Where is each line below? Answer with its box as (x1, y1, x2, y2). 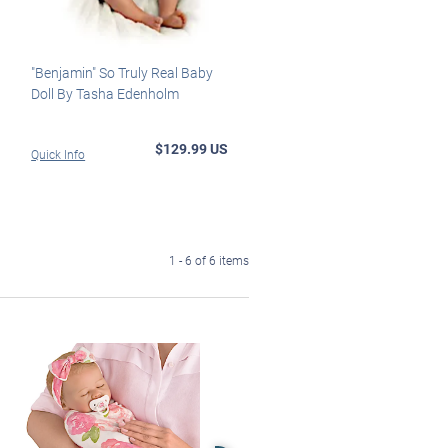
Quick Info (31, 145, 86, 162)
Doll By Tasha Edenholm (31, 83, 180, 103)
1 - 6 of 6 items (169, 251, 249, 268)
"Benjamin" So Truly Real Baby (31, 62, 214, 82)
